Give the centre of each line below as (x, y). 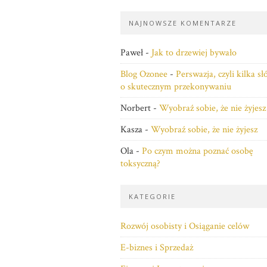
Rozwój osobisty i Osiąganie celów (185, 226)
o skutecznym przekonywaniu (176, 87)
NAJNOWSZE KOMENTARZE (183, 23)
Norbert (136, 108)
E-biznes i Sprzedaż (157, 248)
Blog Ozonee (144, 74)
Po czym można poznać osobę (198, 151)
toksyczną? (140, 164)
